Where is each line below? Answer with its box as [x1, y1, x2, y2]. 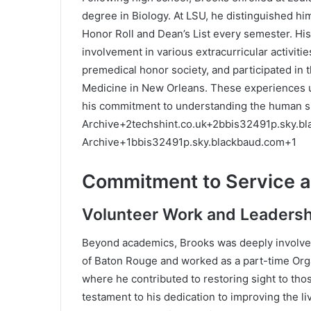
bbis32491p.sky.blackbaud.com [131, 135, 285, 149]
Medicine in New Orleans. [82, 81, 208, 94]
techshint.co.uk [132, 117, 206, 131]
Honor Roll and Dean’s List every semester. [82, 26, 292, 40]
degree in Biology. [82, 8, 171, 22]
